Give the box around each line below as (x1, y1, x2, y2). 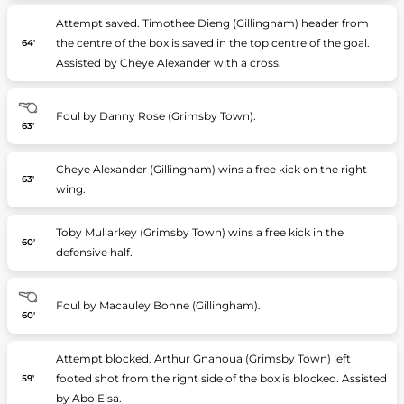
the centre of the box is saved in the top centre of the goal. (55, 36, 370, 50)
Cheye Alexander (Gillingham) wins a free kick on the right (55, 162, 367, 176)
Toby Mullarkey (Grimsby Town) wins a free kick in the (55, 225, 344, 239)
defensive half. (55, 245, 133, 259)
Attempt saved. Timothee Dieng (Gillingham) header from (55, 16, 369, 30)
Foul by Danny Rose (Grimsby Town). (55, 109, 256, 123)
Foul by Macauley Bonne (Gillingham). (55, 298, 261, 312)
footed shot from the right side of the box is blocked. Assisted (55, 372, 387, 385)
